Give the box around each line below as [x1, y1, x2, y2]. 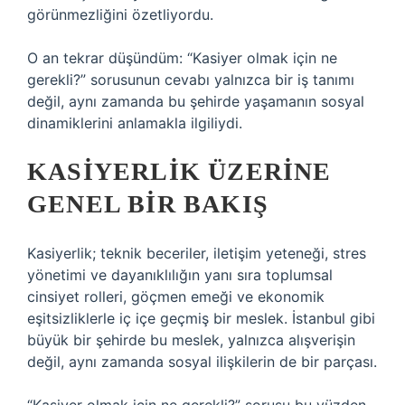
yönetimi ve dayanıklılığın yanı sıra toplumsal [27, 266, 333, 284]
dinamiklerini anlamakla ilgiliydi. [27, 114, 242, 132]
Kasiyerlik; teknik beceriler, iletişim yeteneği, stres [27, 244, 366, 262]
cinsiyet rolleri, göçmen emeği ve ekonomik [27, 287, 325, 306]
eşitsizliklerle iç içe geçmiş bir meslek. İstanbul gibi [27, 309, 375, 327]
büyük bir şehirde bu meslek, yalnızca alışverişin [27, 331, 355, 349]
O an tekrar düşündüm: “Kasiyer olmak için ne [27, 49, 337, 67]
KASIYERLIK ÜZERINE [27, 157, 332, 185]
